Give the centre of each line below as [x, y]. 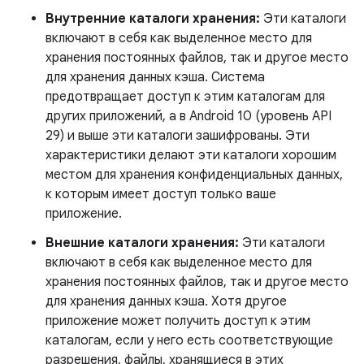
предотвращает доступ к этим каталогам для [185, 97]
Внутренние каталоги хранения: [153, 19]
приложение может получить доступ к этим [178, 321]
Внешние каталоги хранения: [142, 243]
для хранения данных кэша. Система [155, 77]
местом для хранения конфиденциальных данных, [194, 175]
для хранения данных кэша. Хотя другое [166, 301]
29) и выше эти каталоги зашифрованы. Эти [178, 136]
